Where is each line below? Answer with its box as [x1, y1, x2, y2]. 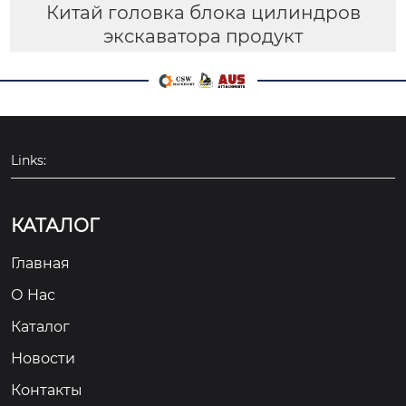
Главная [11, 254, 70, 272]
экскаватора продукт [103, 24, 303, 47]
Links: [11, 151, 46, 169]
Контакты [11, 381, 82, 399]
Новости [11, 349, 75, 367]
